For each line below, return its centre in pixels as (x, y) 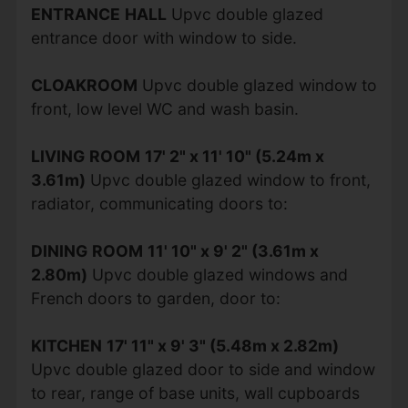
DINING (59, 250)
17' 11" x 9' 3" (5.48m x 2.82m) (222, 345)
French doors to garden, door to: (155, 298)
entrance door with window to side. (163, 37)
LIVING (57, 156)
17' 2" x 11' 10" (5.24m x (234, 156)
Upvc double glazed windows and (217, 274)
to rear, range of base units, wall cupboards (195, 393)
